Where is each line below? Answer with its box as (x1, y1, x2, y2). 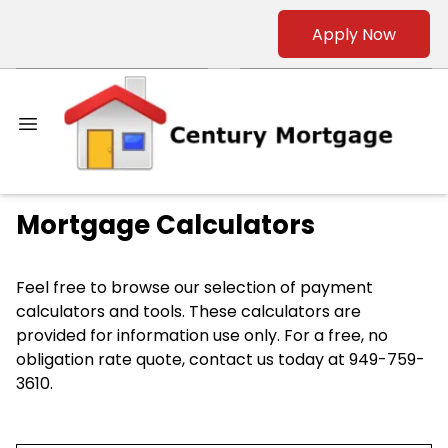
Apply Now (312, 22, 396, 46)
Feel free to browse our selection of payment (16, 276, 373, 300)
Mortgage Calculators (16, 207, 315, 244)
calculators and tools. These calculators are (16, 300, 361, 324)
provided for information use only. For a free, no (16, 324, 388, 348)
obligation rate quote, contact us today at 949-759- (16, 348, 425, 372)
